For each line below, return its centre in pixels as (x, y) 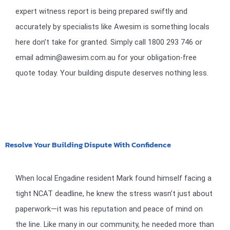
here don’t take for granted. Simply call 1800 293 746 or (109, 42)
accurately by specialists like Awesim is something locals (112, 26)
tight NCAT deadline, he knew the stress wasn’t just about (114, 194)
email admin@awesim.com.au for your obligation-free (106, 57)
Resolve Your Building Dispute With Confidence (88, 145)
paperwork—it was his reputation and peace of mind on (109, 209)
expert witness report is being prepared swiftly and (101, 11)
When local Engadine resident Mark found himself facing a (113, 178)
